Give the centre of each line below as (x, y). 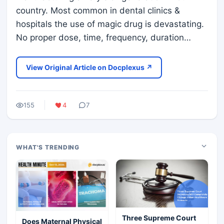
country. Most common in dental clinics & (98, 10)
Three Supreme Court (159, 218)
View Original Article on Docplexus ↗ (89, 67)
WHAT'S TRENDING (48, 147)
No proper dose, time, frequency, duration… (103, 37)
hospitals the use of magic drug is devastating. (110, 24)
